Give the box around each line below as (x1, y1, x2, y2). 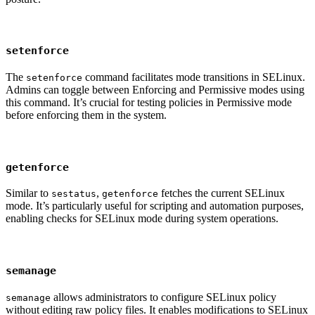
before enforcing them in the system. (6, 109, 167, 121)
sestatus (51, 188, 96, 200)
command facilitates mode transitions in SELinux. (82, 71, 305, 83)
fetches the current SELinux (158, 187, 285, 200)
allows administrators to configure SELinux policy (51, 290, 276, 303)
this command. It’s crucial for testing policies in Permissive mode (6, 96, 292, 108)
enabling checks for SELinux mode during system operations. (6, 212, 278, 225)
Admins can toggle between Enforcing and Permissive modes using (6, 84, 304, 96)
